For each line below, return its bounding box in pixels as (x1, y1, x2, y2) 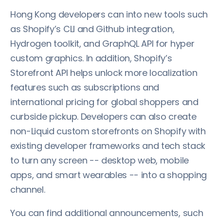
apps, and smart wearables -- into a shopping (10, 168, 207, 181)
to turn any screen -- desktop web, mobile (10, 154, 189, 166)
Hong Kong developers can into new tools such (10, 8, 208, 20)
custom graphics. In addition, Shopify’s (10, 52, 172, 64)
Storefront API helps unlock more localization (10, 66, 198, 79)
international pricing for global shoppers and (10, 95, 199, 108)
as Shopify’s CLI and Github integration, (10, 22, 175, 35)
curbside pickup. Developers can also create (10, 110, 197, 123)
